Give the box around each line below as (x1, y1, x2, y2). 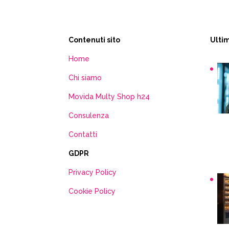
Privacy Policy (68, 168, 117, 177)
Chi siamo (68, 74, 102, 82)
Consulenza (68, 111, 109, 120)
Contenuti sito (68, 36, 121, 44)
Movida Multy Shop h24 (68, 93, 150, 101)
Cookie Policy (68, 187, 116, 196)
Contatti (68, 130, 98, 139)
